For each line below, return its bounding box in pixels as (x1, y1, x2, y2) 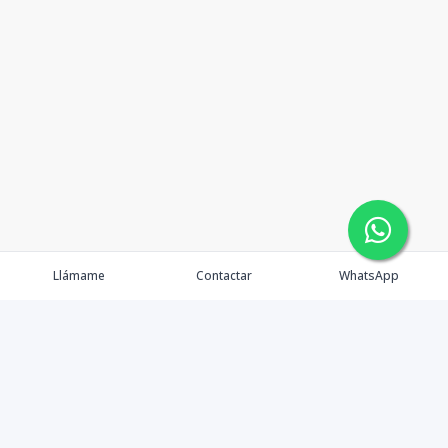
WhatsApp (339, 267, 400, 284)
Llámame (52, 267, 105, 284)
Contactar (195, 267, 252, 284)
